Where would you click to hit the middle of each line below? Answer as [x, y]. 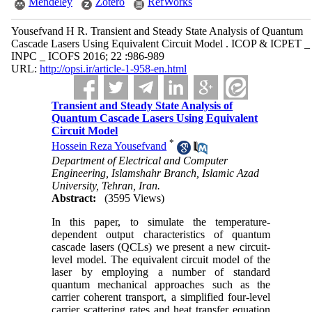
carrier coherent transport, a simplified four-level [161, 297]
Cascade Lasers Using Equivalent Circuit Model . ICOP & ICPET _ [160, 44]
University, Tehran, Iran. [106, 185]
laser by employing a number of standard [161, 272]
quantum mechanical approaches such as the [161, 284]
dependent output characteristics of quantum [161, 234]
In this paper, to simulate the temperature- [161, 221]
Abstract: [74, 198]
